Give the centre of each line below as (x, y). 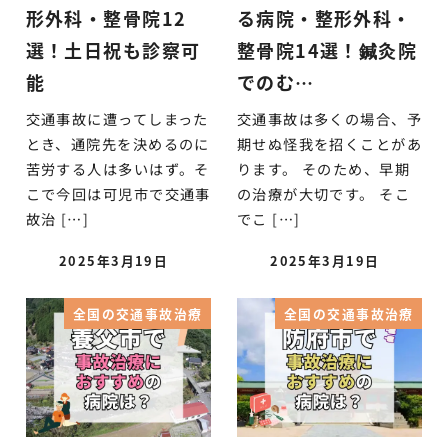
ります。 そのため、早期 (323, 168)
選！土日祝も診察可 (113, 50)
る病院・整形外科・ (324, 18)
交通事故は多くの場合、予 (329, 118)
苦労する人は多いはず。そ (117, 168)
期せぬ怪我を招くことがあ (329, 143)
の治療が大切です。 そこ (323, 193)
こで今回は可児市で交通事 (118, 193)
